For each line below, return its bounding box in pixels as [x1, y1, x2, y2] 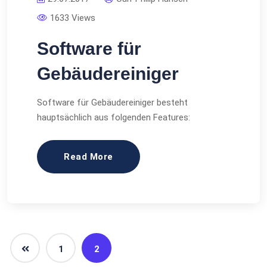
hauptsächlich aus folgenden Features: [37, 112, 190, 123]
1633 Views [50, 13, 95, 24]
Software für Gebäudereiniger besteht [37, 97, 188, 108]
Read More [64, 151, 113, 163]
